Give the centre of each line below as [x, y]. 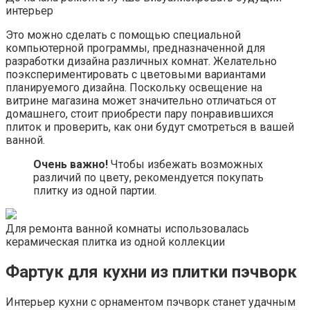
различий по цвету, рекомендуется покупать [148, 177]
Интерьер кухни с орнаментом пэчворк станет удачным [151, 302]
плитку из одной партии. [95, 190]
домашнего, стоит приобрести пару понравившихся [139, 113]
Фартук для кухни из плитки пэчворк [151, 272]
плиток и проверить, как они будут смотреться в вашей [150, 127]
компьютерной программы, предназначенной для [135, 48]
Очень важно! [71, 164]
